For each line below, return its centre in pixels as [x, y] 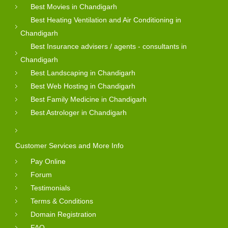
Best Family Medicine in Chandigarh [89, 99]
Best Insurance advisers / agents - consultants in [109, 46]
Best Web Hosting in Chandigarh [83, 86]
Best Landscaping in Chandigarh [83, 73]
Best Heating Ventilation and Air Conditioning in [106, 20]
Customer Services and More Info [69, 145]
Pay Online [48, 161]
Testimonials [50, 188]
